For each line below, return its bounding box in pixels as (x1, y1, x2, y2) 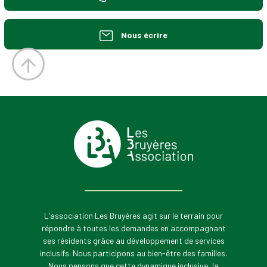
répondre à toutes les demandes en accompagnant (41, 223, 226, 234)
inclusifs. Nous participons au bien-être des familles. (40, 248, 227, 259)
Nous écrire (119, 30, 167, 40)
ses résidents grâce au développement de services (42, 235, 225, 246)
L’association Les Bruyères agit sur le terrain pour (44, 210, 223, 221)
